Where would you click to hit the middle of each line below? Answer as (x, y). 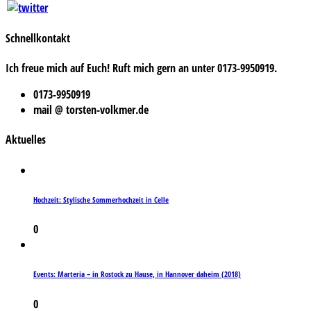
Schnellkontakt (38, 38)
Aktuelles (26, 140)
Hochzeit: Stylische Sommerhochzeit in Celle (101, 200)
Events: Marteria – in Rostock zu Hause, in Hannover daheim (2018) (137, 275)
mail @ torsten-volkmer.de (91, 110)
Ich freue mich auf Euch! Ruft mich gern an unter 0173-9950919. (141, 68)
